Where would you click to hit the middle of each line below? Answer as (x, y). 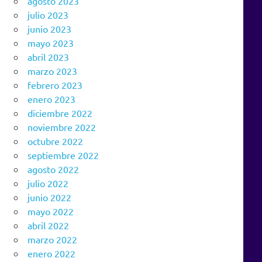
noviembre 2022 (62, 127)
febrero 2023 (55, 85)
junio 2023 (49, 29)
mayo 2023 (51, 43)
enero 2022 (51, 254)
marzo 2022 (52, 239)
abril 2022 (48, 225)
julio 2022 (48, 183)
